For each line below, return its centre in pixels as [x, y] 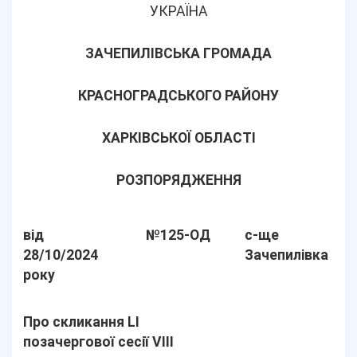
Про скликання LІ [82, 322]
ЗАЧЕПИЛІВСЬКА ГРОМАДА [178, 53]
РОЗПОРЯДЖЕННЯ [178, 180]
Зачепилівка [287, 255]
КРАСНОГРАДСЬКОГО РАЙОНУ [178, 96]
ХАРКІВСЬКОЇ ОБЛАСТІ [178, 138]
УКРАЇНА [178, 11]
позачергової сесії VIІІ [99, 342]
